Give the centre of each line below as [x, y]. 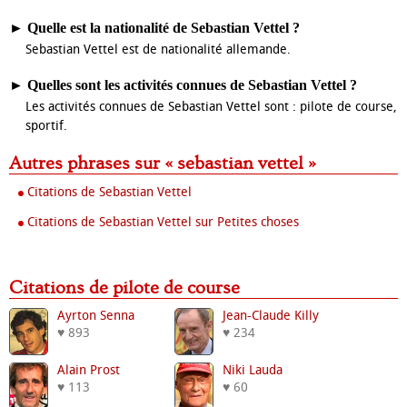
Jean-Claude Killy [271, 316]
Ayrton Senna [96, 316]
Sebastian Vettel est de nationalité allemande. [158, 50]
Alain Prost [89, 370]
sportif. [46, 126]
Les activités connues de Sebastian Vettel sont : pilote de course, [211, 107]
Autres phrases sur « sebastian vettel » [169, 164]
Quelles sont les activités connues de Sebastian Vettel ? [192, 85]
